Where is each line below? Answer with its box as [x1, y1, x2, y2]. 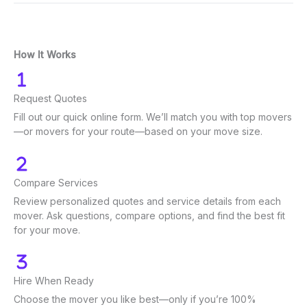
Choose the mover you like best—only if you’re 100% [14, 293, 256, 305]
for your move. [14, 223, 80, 236]
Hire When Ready [14, 274, 94, 286]
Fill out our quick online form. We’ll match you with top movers [14, 111, 292, 123]
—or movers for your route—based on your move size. [14, 125, 262, 138]
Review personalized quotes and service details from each [14, 195, 281, 207]
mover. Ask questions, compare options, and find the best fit [14, 209, 285, 221]
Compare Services [14, 176, 98, 188]
